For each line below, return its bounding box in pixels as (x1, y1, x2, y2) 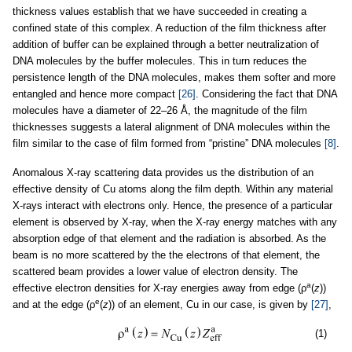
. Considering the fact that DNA (196, 87, 337, 100)
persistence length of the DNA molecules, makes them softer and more (13, 71, 335, 83)
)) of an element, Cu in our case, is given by (108, 298, 311, 310)
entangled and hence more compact (13, 87, 178, 100)
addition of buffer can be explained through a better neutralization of (13, 38, 319, 50)
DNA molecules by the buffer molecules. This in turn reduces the (13, 54, 306, 67)
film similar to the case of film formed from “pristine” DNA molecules (13, 137, 324, 149)
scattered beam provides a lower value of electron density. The (13, 265, 298, 277)
